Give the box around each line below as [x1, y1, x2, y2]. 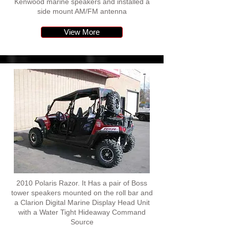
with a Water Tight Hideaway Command [18, 208, 146, 216]
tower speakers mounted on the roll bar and [11, 189, 153, 197]
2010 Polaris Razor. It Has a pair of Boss [16, 179, 147, 187]
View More [64, 28, 100, 36]
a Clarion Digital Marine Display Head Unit [14, 198, 150, 207]
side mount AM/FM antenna [37, 7, 127, 15]
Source [70, 218, 94, 226]
